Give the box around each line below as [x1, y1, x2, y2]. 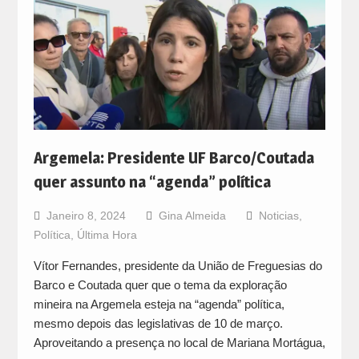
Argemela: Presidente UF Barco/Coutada [33, 148, 314, 168]
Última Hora [76, 228, 137, 242]
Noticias [258, 209, 299, 223]
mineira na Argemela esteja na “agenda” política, [33, 297, 284, 312]
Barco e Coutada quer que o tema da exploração [33, 278, 287, 292]
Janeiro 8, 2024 [46, 209, 126, 223]
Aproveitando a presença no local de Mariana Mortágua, [33, 336, 325, 350]
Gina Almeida [158, 209, 226, 223]
